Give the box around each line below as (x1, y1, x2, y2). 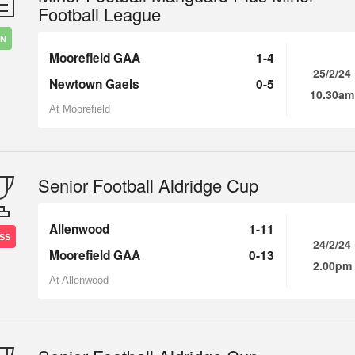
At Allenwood (49, 274, 109, 286)
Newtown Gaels (49, 75, 139, 93)
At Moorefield (49, 103, 110, 115)
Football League (38, 2, 161, 26)
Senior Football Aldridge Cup (38, 173, 258, 197)
